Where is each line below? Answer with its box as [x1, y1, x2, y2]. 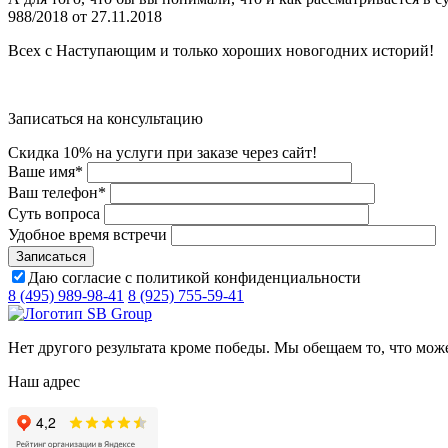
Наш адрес [8, 372, 80, 390]
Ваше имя [8, 162, 75, 180]
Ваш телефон [8, 183, 98, 201]
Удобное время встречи [8, 225, 167, 243]
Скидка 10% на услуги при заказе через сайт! [8, 143, 317, 161]
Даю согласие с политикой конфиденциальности [28, 268, 361, 286]
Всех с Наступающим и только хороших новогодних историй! [8, 41, 434, 59]
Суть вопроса [8, 204, 100, 222]
